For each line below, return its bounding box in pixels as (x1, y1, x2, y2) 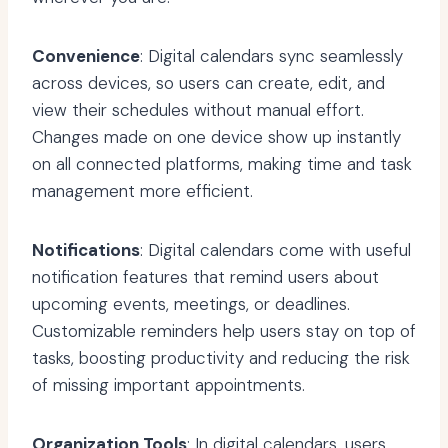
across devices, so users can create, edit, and (32, 72, 385, 95)
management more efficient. (32, 180, 253, 203)
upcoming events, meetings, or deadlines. (32, 293, 350, 316)
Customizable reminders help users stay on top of (32, 320, 416, 343)
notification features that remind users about (32, 266, 379, 289)
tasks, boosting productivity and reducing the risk (32, 347, 410, 370)
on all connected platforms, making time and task (32, 153, 412, 176)
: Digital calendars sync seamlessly (140, 45, 403, 68)
